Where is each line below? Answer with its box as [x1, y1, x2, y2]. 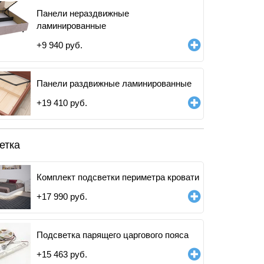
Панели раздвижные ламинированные [37, 78, 192, 88]
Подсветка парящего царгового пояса [37, 230, 189, 240]
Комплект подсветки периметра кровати [37, 172, 199, 182]
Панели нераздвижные [37, 8, 129, 18]
